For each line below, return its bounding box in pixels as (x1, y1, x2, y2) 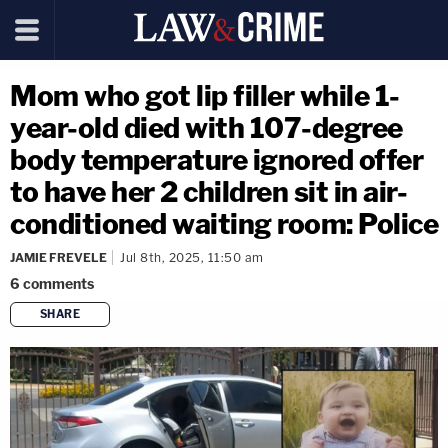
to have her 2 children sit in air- (10, 175, 407, 209)
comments (23, 275, 94, 292)
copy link (234, 338, 284, 355)
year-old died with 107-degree (10, 111, 403, 145)
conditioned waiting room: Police (10, 207, 438, 241)
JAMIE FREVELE (10, 250, 107, 265)
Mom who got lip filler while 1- (10, 79, 400, 113)
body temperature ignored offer (10, 143, 423, 177)
